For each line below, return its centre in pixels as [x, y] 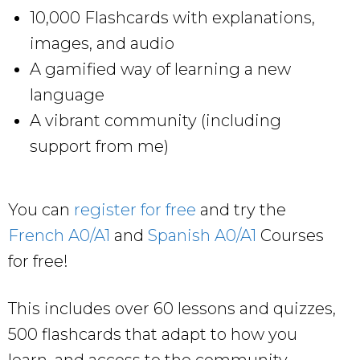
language [67, 95]
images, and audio [102, 44]
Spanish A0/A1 [202, 236]
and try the [241, 210]
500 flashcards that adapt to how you [153, 335]
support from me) [99, 147]
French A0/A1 [59, 236]
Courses [290, 236]
